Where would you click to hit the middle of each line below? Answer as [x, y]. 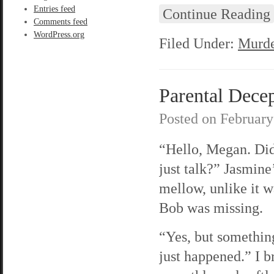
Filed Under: [198, 43]
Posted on [190, 118]
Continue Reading [217, 14]
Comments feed [61, 22]
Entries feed [54, 9]
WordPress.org [59, 35]
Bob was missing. [211, 208]
